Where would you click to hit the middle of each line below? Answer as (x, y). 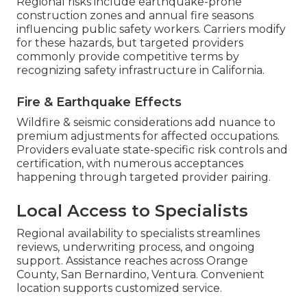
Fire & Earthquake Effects (99, 102)
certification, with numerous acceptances (130, 164)
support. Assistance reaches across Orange (132, 261)
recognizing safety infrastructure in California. (140, 71)
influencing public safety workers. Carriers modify (151, 29)
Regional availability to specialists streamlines (138, 234)
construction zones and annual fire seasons (135, 16)
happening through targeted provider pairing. (144, 177)
